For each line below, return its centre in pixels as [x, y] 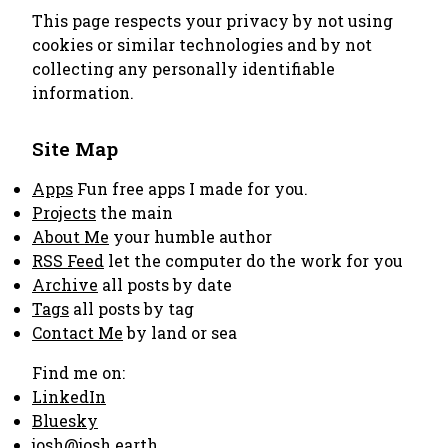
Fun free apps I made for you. [190, 188]
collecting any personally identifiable [183, 68]
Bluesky [65, 420]
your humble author [190, 236]
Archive [65, 284]
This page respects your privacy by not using [212, 20]
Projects [64, 212]
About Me [70, 236]
